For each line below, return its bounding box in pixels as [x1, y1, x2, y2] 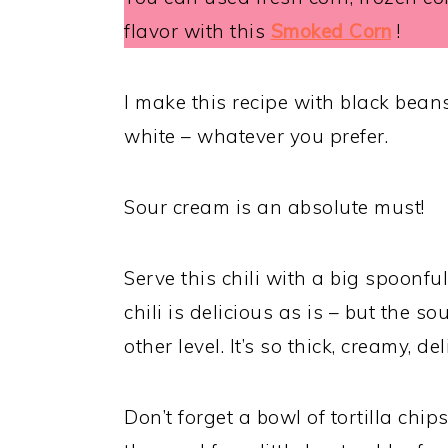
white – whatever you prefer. [124, 123, 388, 148]
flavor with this [124, 18, 271, 43]
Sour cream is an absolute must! [124, 194, 425, 219]
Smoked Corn [270, 18, 391, 43]
